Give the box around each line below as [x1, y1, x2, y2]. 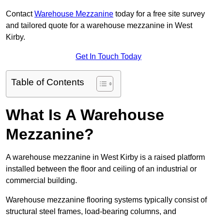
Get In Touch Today [76, 52, 141, 61]
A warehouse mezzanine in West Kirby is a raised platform [6, 153, 205, 162]
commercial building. [6, 176, 77, 185]
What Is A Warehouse [6, 106, 164, 124]
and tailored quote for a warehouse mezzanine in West [6, 21, 192, 30]
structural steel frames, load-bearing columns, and [6, 207, 176, 216]
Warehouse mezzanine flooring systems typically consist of [6, 196, 207, 204]
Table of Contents [11, 77, 84, 88]
